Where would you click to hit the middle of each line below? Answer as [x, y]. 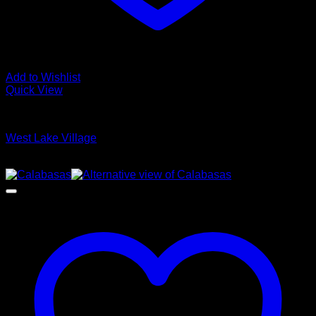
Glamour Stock [43, 114]
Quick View [34, 90]
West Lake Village [51, 138]
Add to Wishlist [43, 77]
